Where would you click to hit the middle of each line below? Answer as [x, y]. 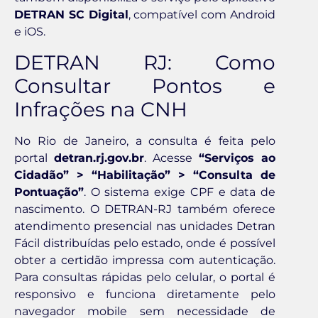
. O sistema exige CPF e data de [180, 192]
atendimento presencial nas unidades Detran [145, 226]
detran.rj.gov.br [99, 158]
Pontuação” [49, 192]
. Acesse [171, 158]
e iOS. [30, 32]
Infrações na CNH [101, 109]
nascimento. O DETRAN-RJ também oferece [145, 209]
